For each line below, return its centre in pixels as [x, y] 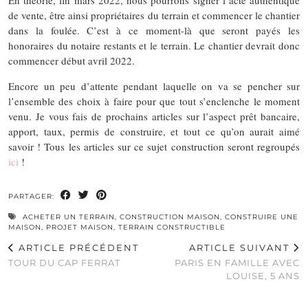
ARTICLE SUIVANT [241, 247]
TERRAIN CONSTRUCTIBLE [172, 227]
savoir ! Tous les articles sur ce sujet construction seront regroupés [154, 146]
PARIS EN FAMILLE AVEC [237, 262]
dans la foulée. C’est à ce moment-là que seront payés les [154, 30]
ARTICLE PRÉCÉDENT [77, 247]
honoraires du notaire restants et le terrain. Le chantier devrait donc [154, 45]
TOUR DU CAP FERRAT [64, 262]
